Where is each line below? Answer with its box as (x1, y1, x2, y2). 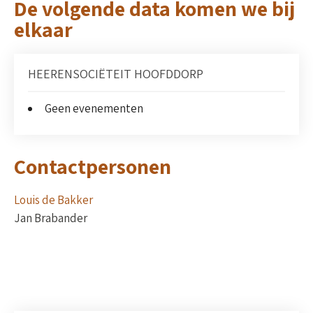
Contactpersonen (14, 152, 171, 181)
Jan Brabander (14, 210, 89, 226)
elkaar (14, 15, 73, 44)
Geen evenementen (45, 101, 143, 117)
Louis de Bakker (14, 192, 93, 208)
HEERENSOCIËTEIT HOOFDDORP (28, 66, 203, 82)
